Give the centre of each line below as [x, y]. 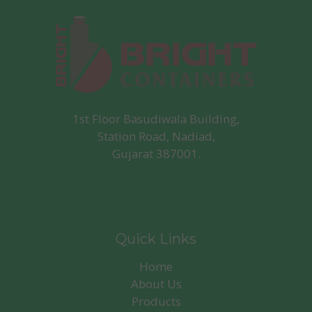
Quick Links [156, 239]
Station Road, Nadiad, [156, 136]
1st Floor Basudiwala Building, [156, 118]
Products [156, 301]
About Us [156, 283]
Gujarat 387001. [156, 153]
